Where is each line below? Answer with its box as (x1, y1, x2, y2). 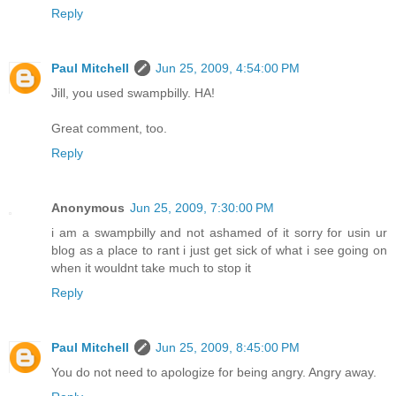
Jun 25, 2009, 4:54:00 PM (156, 60, 300, 75)
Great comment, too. (51, 120, 167, 135)
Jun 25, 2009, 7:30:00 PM (130, 200, 274, 215)
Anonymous (51, 200, 125, 215)
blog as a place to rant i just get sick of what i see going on (51, 242, 387, 257)
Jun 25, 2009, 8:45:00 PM (156, 339, 300, 354)
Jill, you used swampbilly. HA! (51, 85, 215, 100)
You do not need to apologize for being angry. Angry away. (51, 364, 377, 379)
